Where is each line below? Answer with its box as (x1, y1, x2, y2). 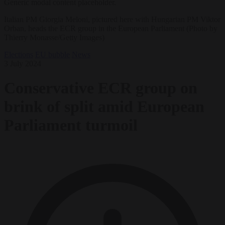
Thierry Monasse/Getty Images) (4, 33, 104, 42)
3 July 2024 (4, 59, 41, 68)
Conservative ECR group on (4, 79, 197, 97)
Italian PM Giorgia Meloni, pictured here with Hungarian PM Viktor (4, 15, 220, 24)
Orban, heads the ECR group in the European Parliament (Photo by (4, 24, 217, 33)
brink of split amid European (4, 97, 204, 116)
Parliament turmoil (4, 116, 138, 135)
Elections (4, 50, 33, 59)
